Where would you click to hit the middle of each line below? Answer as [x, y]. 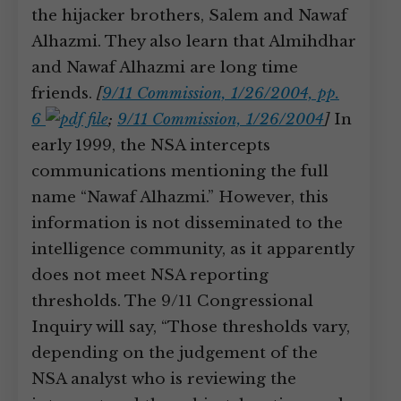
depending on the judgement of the [175, 353]
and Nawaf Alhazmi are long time [165, 68]
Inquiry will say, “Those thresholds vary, [191, 327]
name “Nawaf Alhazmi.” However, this [180, 197]
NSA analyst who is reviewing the [164, 379]
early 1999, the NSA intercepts [151, 145]
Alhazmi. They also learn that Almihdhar [194, 42]
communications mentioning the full [180, 171]
